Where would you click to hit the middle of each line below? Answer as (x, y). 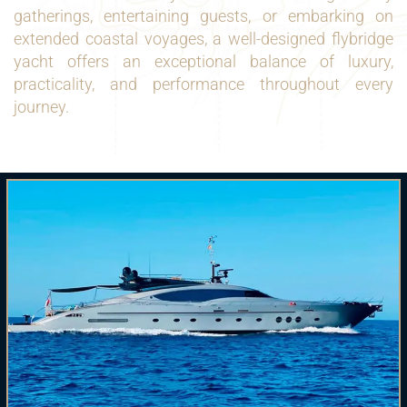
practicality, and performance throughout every (203, 84)
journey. (41, 107)
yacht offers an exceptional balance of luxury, (203, 61)
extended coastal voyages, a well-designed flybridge (203, 39)
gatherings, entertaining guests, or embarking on (203, 16)
